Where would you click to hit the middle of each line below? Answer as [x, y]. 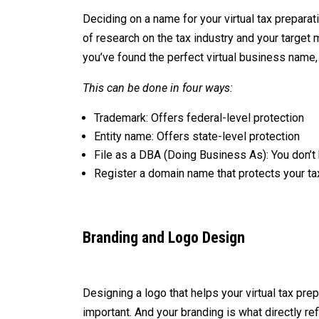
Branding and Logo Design [164, 237]
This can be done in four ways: [158, 88]
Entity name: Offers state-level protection [197, 136]
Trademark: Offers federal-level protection [199, 117]
